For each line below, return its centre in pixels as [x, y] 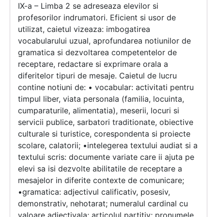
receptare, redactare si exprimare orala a [93, 64]
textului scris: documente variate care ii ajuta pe [106, 157]
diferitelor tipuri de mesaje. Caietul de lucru [97, 76]
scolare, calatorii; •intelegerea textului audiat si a [108, 146]
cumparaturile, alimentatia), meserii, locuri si [99, 111]
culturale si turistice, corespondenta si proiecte [104, 134]
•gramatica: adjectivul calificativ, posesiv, [94, 192]
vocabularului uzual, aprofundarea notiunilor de [104, 41]
